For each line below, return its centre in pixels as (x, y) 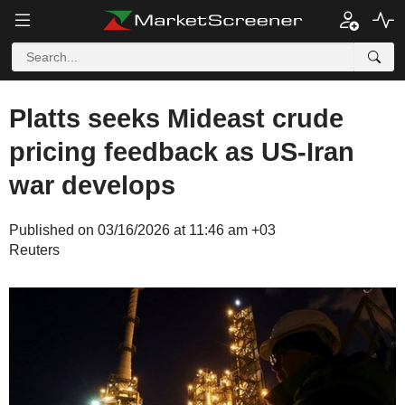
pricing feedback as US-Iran (182, 152)
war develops (92, 185)
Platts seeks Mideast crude (176, 118)
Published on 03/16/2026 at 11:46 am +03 (142, 230)
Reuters (34, 250)
